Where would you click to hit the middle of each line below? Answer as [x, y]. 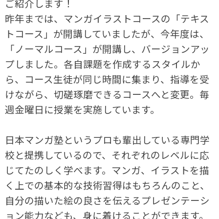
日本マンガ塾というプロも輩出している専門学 [108, 140]
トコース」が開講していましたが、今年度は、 [107, 34]
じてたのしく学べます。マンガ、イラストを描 [107, 170]
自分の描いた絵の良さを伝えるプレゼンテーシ [108, 200]
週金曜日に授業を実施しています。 [83, 109]
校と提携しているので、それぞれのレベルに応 [107, 155]
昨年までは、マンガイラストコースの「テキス [107, 19]
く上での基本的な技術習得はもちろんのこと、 [108, 185]
